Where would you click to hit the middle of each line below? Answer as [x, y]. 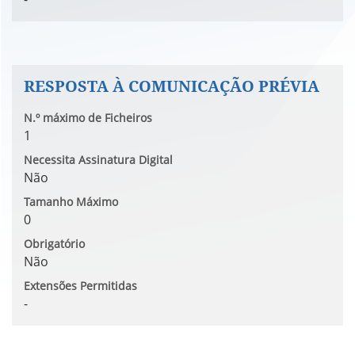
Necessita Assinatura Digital [98, 160]
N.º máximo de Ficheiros [88, 118]
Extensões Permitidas [80, 286]
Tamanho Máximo [71, 202]
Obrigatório [54, 244]
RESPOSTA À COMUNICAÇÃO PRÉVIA [172, 86]
